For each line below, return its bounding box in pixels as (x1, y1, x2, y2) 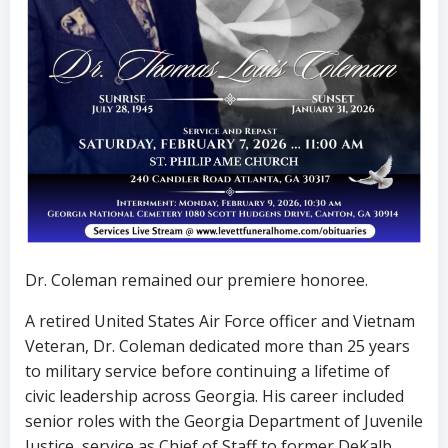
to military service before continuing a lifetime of (25, 359, 390, 382)
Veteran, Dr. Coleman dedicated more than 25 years (25, 334, 410, 357)
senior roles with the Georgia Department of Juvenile (25, 409, 423, 432)
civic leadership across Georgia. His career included (25, 384, 404, 407)
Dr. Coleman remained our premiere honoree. (25, 268, 368, 291)
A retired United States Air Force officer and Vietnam (25, 309, 415, 332)
